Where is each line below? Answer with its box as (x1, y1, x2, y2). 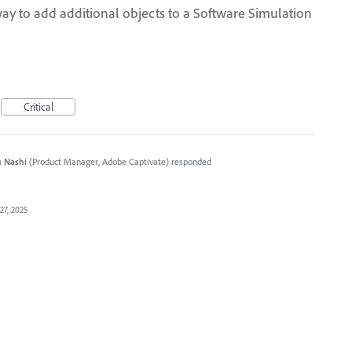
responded (168, 156, 211, 167)
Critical (23, 100, 53, 114)
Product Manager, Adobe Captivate (31, 156, 166, 167)
